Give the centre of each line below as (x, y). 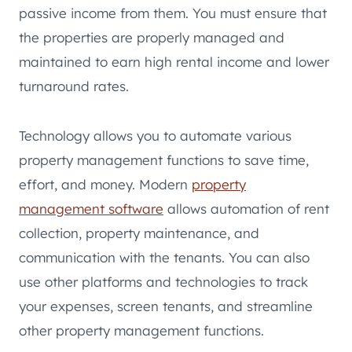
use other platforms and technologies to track (163, 281)
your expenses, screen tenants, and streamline (166, 306)
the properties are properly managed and (152, 37)
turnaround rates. (74, 86)
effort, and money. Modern (105, 184)
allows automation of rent (246, 208)
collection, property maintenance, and (139, 233)
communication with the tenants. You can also (164, 257)
